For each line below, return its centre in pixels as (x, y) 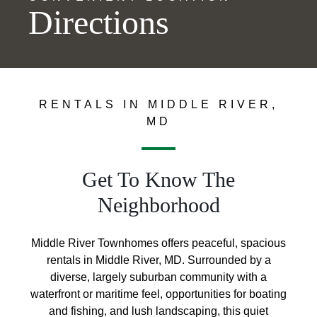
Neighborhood (158, 205)
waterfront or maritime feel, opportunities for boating (158, 294)
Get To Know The (158, 179)
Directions (99, 22)
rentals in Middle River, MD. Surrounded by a (158, 260)
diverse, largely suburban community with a (158, 277)
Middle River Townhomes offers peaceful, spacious (158, 243)
